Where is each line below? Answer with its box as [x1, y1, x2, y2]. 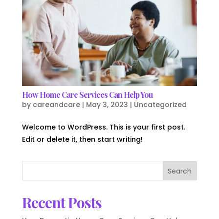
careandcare [32, 100, 80, 110]
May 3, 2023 [86, 100, 128, 110]
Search [168, 166, 192, 176]
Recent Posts [22, 193, 102, 213]
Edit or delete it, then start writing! [22, 134, 143, 145]
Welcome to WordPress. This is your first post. [22, 122, 185, 132]
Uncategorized [133, 100, 187, 110]
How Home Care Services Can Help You [22, 89, 153, 100]
